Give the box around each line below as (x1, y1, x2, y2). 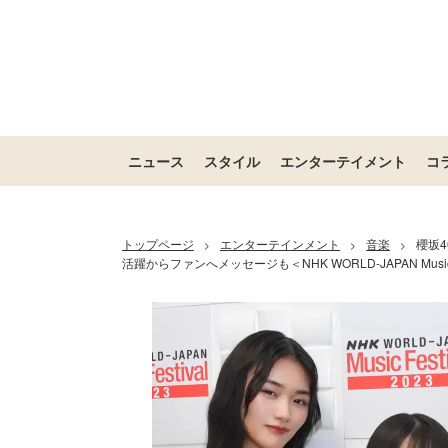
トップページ (122, 235, 194, 252)
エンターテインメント (220, 235, 340, 252)
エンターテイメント (280, 151, 406, 171)
